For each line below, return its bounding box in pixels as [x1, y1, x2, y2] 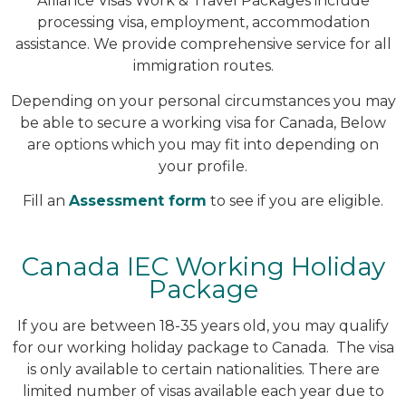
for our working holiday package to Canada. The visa [12, 339, 394, 357]
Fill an [23, 192, 69, 210]
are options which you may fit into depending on [27, 135, 379, 153]
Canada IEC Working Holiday [21, 251, 385, 283]
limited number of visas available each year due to [22, 382, 384, 401]
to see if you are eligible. [207, 192, 383, 210]
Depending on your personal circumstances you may [10, 92, 396, 110]
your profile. [159, 157, 247, 175]
